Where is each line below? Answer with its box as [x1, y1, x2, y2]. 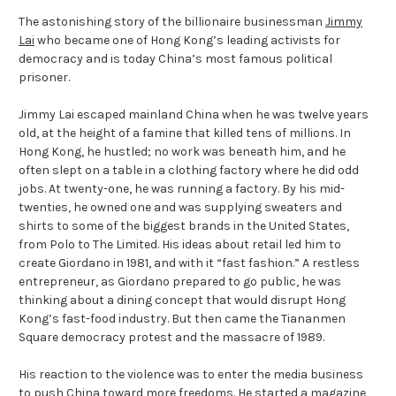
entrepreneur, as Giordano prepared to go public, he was [19, 273, 341, 289]
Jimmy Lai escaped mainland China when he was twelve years [19, 106, 369, 122]
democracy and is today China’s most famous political [19, 50, 332, 66]
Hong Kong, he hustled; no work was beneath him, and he [19, 143, 346, 159]
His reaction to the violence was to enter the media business [19, 366, 363, 382]
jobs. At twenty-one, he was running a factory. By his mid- [19, 180, 345, 196]
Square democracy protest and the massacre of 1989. [19, 329, 324, 345]
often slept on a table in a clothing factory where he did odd [19, 162, 359, 178]
